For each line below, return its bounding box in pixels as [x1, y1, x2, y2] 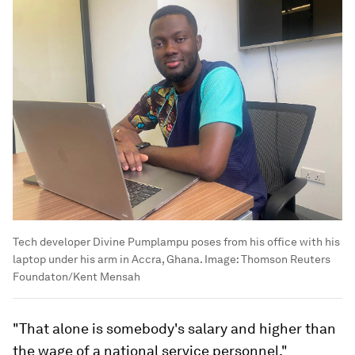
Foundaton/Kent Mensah [13, 270, 140, 284]
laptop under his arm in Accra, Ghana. [13, 253, 202, 266]
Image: [202, 253, 241, 266]
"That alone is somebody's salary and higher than [13, 320, 336, 338]
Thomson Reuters [241, 253, 330, 266]
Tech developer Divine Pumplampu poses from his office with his [13, 235, 340, 249]
